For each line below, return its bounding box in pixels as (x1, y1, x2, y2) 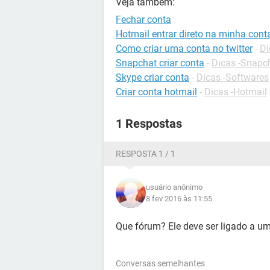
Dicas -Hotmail (204, 86, 267, 98)
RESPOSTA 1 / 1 (116, 149, 175, 159)
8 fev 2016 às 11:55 (146, 194, 212, 203)
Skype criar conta (116, 72, 189, 83)
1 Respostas (116, 116, 182, 131)
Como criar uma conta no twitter (116, 43, 253, 54)
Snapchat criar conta (116, 57, 204, 69)
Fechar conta (116, 14, 171, 25)
